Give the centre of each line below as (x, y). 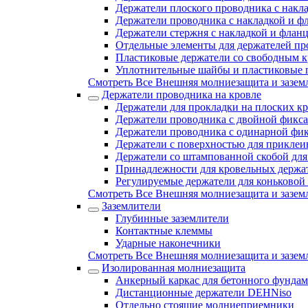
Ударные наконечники (168, 243)
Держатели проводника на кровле (181, 95)
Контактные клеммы (164, 231)
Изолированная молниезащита (174, 268)
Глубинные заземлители (172, 218)
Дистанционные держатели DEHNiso (203, 293)
